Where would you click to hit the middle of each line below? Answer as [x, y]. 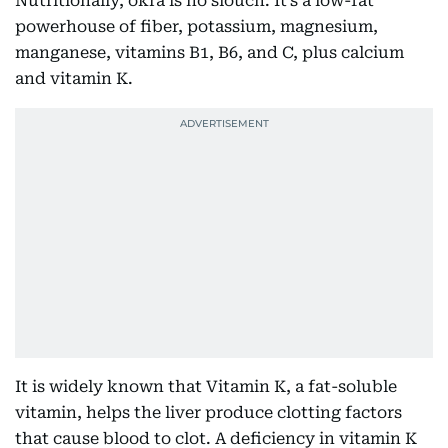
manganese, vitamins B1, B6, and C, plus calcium [209, 52]
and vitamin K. [74, 78]
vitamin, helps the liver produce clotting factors [208, 412]
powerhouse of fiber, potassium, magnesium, [196, 26]
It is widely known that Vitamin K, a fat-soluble [206, 386]
